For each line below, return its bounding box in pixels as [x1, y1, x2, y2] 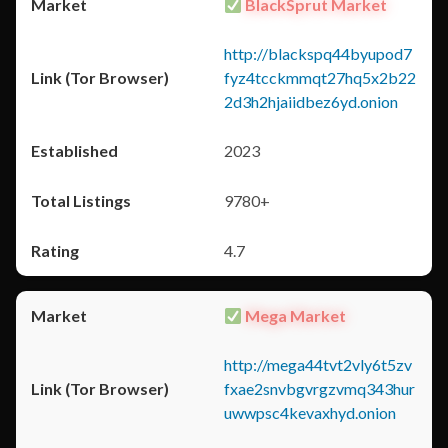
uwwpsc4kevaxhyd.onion [224, 403, 396, 422]
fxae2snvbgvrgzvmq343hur [224, 379, 415, 398]
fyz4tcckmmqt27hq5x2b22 [224, 68, 416, 87]
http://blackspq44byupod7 [224, 44, 412, 63]
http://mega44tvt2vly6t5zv [224, 355, 412, 374]
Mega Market [242, 306, 347, 325]
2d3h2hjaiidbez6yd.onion [224, 92, 398, 111]
